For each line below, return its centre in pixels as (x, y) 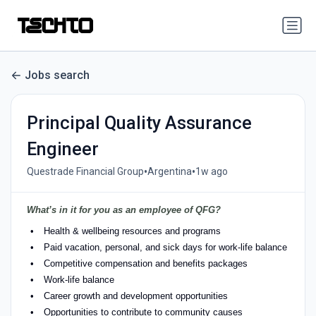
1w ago (211, 172)
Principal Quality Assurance (139, 123)
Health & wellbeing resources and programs (133, 231)
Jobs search (57, 75)
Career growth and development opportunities (135, 296)
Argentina (169, 172)
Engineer (62, 149)
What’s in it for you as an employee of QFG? (123, 209)
